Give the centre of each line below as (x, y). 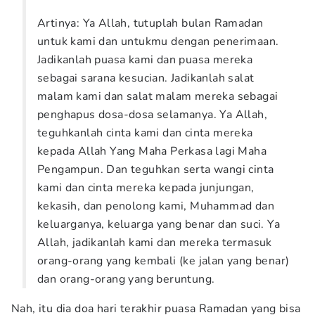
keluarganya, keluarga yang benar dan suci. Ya (159, 224)
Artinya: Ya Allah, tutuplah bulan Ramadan (150, 23)
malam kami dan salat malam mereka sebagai (158, 96)
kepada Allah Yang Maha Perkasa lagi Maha (152, 151)
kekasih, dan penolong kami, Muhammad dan (156, 206)
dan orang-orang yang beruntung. (126, 279)
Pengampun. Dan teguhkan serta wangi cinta (156, 169)
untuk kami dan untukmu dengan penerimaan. (158, 41)
